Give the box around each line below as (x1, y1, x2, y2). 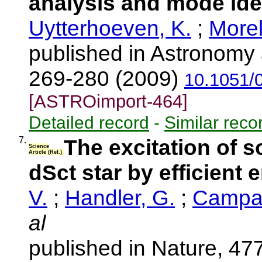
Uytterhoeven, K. (29, 16, 191, 40)
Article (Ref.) (29, 149, 64, 156)
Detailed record (29, 112, 149, 132)
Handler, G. (65, 185, 175, 210)
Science (29, 143, 49, 150)
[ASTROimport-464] (29, 91, 188, 112)
